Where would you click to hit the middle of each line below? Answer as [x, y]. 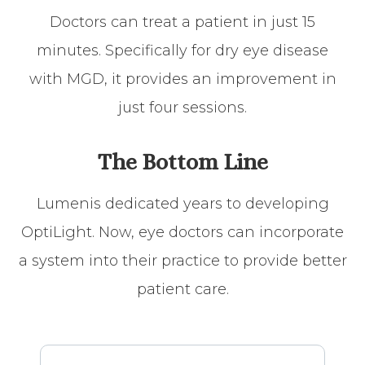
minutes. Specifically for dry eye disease [182, 50]
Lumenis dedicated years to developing [182, 203]
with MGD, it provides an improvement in [182, 79]
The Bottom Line [182, 161]
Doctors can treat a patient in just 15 [182, 22]
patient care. [182, 289]
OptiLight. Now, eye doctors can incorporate [182, 232]
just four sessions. [182, 107]
